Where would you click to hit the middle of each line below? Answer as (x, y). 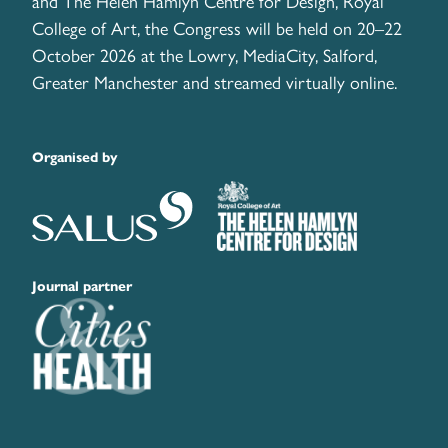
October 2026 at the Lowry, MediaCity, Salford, (204, 55)
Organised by (77, 158)
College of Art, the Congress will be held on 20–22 (217, 28)
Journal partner (84, 287)
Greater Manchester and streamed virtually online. (214, 82)
